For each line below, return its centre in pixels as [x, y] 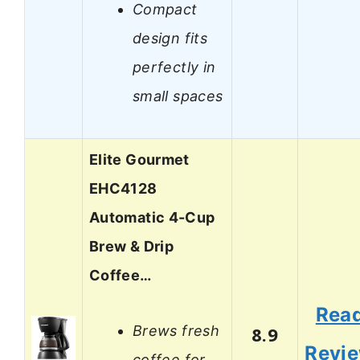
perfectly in [174, 67]
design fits [170, 38]
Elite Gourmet [139, 160]
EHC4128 [123, 189]
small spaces [178, 96]
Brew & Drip [131, 247]
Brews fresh [176, 330]
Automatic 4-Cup [152, 218]
